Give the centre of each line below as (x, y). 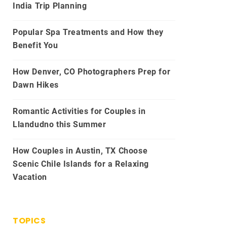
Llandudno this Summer (60, 124)
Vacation (30, 177)
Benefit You (35, 45)
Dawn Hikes (36, 85)
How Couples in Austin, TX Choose (80, 150)
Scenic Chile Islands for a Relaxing (81, 164)
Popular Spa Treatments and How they (88, 32)
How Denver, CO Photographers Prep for (92, 71)
